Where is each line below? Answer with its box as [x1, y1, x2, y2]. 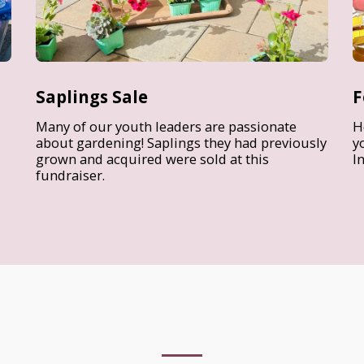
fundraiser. [36, 166, 105, 185]
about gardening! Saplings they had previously [36, 133, 327, 153]
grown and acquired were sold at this [36, 149, 269, 169]
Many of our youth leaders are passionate [36, 117, 297, 136]
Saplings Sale [36, 85, 148, 109]
